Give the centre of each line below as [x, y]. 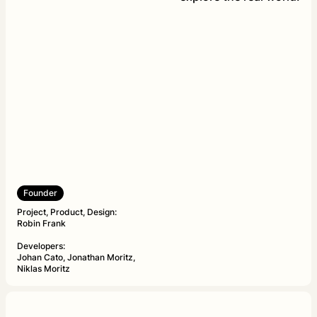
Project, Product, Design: [67, 212]
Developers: [41, 246]
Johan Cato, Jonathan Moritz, [76, 258]
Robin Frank [41, 224]
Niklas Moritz [44, 269]
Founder [40, 193]
